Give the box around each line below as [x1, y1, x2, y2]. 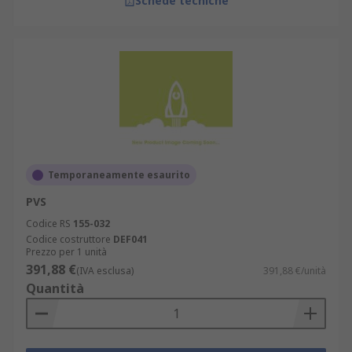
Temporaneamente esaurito [48, 168, 190, 181]
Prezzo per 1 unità [26, 245, 107, 258]
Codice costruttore [26, 233, 111, 246]
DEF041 [113, 233, 148, 246]
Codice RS [26, 217, 71, 230]
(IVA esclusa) [76, 264, 134, 277]
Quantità [26, 280, 84, 297]
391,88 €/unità [263, 264, 326, 277]
